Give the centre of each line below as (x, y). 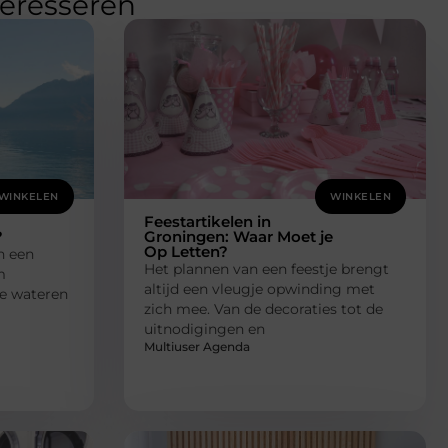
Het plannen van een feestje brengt (266, 268)
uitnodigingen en (204, 328)
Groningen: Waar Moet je (238, 236)
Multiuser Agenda (196, 346)
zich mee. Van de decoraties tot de (263, 308)
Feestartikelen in (207, 221)
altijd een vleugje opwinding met (259, 288)
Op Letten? (185, 251)
